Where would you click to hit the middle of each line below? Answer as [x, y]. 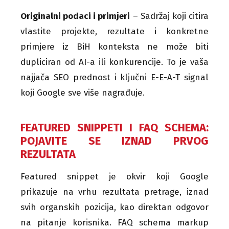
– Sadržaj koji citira [169, 16]
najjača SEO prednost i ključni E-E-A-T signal [114, 77]
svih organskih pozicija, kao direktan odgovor [114, 207]
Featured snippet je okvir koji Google [114, 176]
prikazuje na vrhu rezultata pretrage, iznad [114, 192]
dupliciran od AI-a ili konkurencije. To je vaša [114, 62]
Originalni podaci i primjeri [75, 16]
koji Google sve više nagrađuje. [83, 93]
